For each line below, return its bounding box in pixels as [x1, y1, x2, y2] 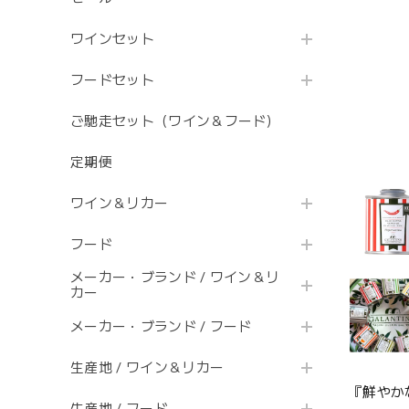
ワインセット [70, 30, 154, 47]
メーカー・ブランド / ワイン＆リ [70, 269, 280, 286]
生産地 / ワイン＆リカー [70, 359, 225, 376]
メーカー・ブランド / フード [70, 318, 252, 335]
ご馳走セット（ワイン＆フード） [70, 112, 280, 130]
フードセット [70, 71, 154, 89]
